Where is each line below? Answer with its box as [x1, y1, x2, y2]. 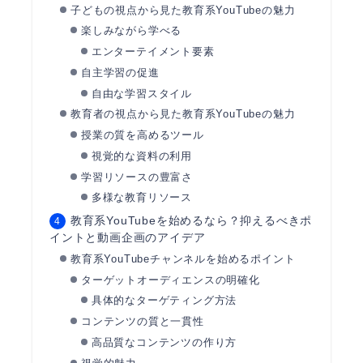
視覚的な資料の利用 [91, 149, 193, 162]
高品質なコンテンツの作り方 [91, 335, 237, 348]
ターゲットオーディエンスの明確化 [80, 273, 260, 286]
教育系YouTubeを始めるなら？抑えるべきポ [70, 214, 313, 228]
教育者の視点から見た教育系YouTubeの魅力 [70, 108, 296, 121]
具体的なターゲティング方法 [91, 294, 237, 307]
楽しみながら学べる [80, 24, 182, 37]
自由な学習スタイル [91, 87, 193, 100]
